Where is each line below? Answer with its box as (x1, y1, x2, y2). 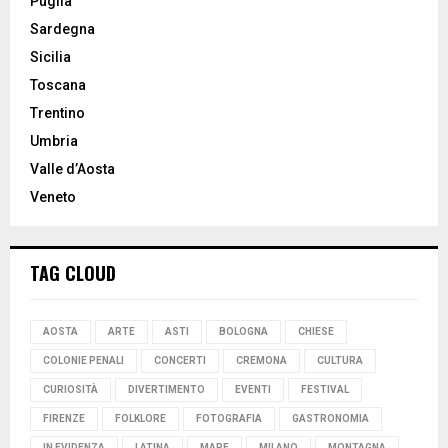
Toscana (30, 77, 86, 94)
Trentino (30, 105, 85, 122)
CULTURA (317, 355, 363, 367)
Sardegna (30, 21, 95, 38)
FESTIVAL (301, 384, 349, 396)
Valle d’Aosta (30, 161, 115, 178)
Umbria (30, 133, 78, 150)
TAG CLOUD (30, 260, 116, 287)
